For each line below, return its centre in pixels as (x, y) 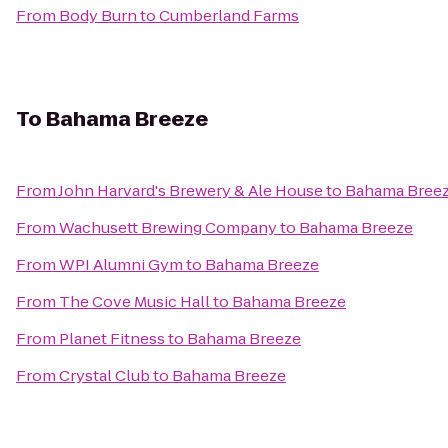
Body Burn (98, 15)
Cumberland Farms (229, 15)
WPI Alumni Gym (121, 264)
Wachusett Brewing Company (168, 227)
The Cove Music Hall (134, 301)
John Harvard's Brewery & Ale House (190, 190)
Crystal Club (104, 375)
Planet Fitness (112, 338)
